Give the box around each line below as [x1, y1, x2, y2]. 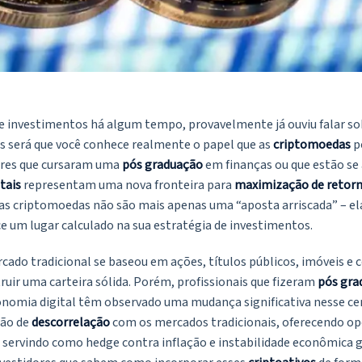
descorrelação [32, 314, 110, 332]
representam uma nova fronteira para [21, 176, 234, 195]
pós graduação [122, 156, 203, 175]
